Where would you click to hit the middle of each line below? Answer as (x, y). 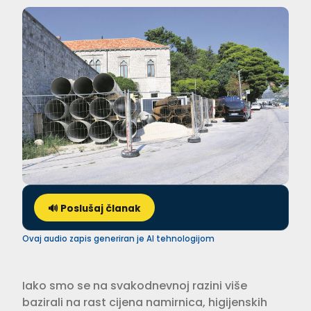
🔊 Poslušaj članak (94, 208)
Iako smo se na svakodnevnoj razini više (135, 285)
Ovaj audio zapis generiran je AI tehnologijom (118, 238)
